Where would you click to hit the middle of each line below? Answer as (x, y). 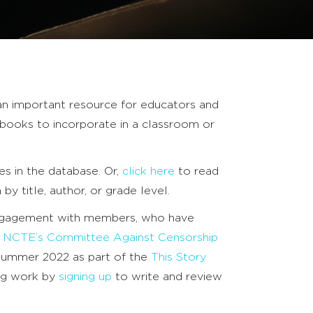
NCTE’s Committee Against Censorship (110, 238)
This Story (179, 257)
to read (197, 172)
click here (148, 172)
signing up (85, 277)
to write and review (167, 277)
